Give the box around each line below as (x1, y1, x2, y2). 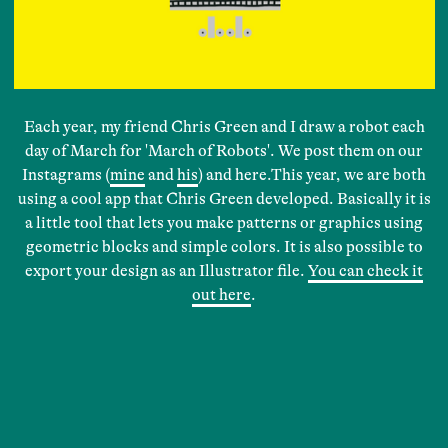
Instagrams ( (22, 165, 111, 184)
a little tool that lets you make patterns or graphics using (25, 213, 424, 232)
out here (192, 285, 252, 304)
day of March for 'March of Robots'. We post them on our (25, 141, 424, 160)
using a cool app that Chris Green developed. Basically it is (17, 189, 431, 208)
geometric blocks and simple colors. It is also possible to (25, 237, 423, 256)
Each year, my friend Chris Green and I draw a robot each (23, 117, 425, 136)
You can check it (308, 261, 424, 280)
